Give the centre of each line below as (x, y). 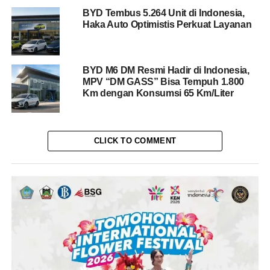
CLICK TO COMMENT (135, 140)
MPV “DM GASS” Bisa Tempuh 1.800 (163, 81)
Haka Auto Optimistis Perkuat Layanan (167, 24)
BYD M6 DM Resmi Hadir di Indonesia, (166, 70)
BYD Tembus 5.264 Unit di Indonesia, (163, 13)
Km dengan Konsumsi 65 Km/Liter (158, 93)
